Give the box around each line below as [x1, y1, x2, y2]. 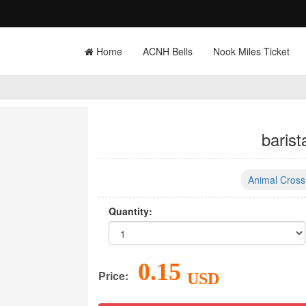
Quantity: [109, 204, 152, 218]
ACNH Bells [143, 44, 193, 58]
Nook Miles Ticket [213, 44, 290, 58]
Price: [98, 268, 128, 283]
